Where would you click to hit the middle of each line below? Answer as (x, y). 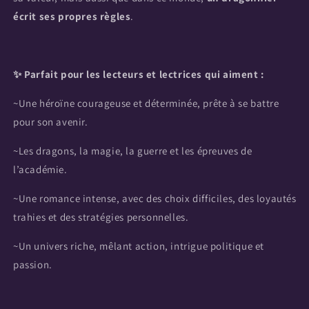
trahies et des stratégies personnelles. (101, 217)
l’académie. (40, 169)
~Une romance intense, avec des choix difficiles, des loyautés (155, 198)
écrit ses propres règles (72, 16)
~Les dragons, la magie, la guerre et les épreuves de (133, 151)
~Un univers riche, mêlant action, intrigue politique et (139, 246)
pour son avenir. (51, 122)
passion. (33, 265)
